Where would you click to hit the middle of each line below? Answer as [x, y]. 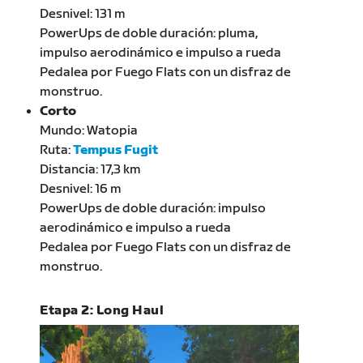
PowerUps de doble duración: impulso [153, 209]
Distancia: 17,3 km [91, 170]
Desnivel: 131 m [83, 15]
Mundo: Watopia [89, 131]
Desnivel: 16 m [81, 190]
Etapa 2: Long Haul [102, 311]
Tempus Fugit [116, 151]
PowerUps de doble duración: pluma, [149, 34]
